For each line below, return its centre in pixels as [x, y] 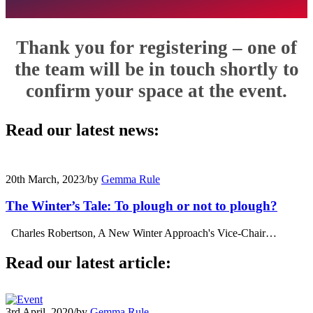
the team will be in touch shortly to [156, 69]
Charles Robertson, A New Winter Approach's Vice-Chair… [141, 233]
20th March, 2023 [45, 179]
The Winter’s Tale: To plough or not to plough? [141, 206]
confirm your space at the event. [156, 90]
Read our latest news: [82, 130]
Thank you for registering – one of [156, 47]
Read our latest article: [88, 262]
